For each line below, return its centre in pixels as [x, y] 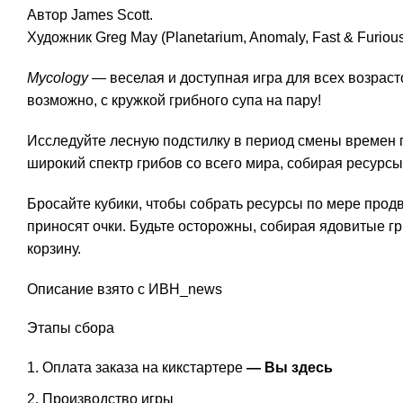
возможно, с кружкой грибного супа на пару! [174, 100]
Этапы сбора [71, 328]
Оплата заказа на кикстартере [144, 367]
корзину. [54, 249]
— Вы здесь [290, 367]
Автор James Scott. [90, 15]
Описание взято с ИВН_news [125, 289]
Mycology [58, 78]
